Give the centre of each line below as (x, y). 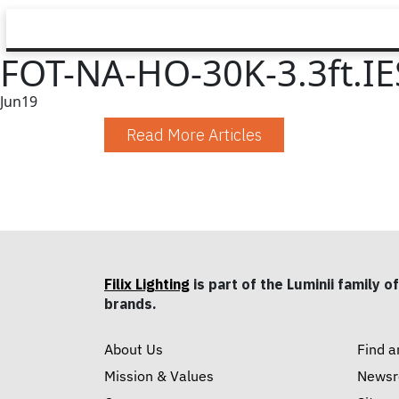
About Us (134, 350)
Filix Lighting (147, 284)
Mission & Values (159, 376)
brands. (130, 304)
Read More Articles (194, 135)
